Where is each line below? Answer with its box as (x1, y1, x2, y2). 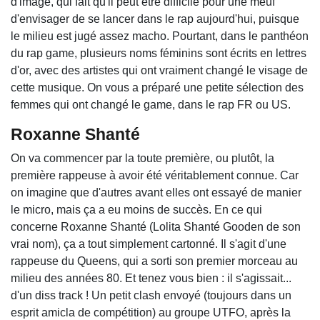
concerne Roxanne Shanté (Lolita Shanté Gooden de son (11, 221, 301, 234)
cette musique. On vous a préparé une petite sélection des (11, 81, 304, 94)
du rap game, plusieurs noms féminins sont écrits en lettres (11, 47, 306, 60)
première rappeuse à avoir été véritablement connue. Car (11, 169, 299, 182)
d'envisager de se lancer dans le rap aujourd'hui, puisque (11, 13, 299, 26)
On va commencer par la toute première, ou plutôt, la (11, 152, 274, 165)
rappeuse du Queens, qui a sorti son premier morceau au (11, 255, 298, 268)
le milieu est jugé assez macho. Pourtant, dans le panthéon (11, 30, 309, 43)
